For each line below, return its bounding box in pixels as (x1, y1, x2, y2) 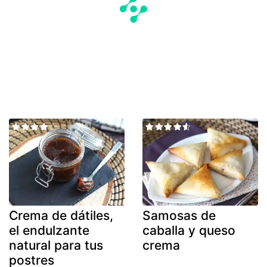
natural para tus (9, 237, 103, 253)
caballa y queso (142, 222, 235, 238)
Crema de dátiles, (9, 207, 113, 223)
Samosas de (142, 207, 216, 223)
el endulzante (9, 222, 89, 238)
